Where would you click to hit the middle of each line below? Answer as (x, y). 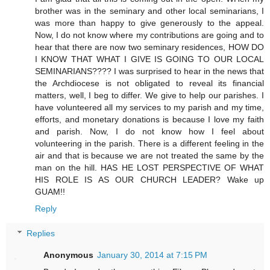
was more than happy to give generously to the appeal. (149, 23)
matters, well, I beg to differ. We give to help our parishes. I (149, 95)
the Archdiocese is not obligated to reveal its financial (149, 83)
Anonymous (69, 255)
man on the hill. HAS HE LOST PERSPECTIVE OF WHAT (149, 167)
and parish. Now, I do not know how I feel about (149, 131)
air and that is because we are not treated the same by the (149, 155)
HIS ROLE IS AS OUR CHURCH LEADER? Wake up (149, 179)
